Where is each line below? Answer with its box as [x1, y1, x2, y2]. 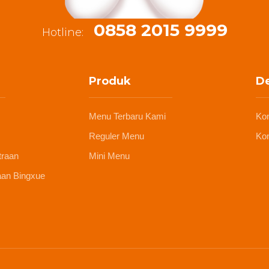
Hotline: [41, 25, 86, 39]
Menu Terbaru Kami [89, 110, 166, 121]
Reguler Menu [89, 130, 145, 141]
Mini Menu [89, 150, 130, 161]
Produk [89, 74, 131, 88]
